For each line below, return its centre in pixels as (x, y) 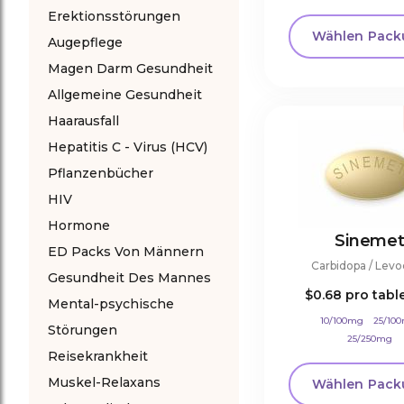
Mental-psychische (111, 304)
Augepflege (85, 42)
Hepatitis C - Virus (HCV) (128, 147)
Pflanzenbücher (101, 173)
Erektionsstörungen (114, 16)
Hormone (79, 225)
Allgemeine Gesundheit (125, 95)
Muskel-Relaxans (104, 382)
